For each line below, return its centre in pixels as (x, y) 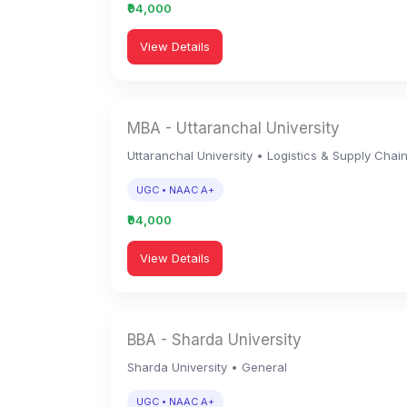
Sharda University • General (207, 367)
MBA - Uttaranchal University (233, 128)
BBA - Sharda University (214, 340)
